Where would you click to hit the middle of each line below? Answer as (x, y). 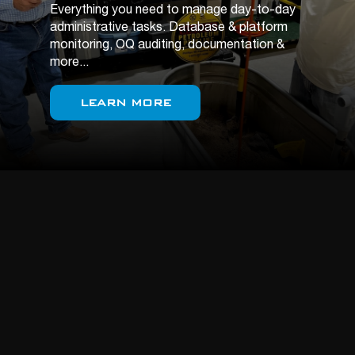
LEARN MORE (125, 102)
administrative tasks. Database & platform (169, 29)
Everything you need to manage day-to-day (173, 11)
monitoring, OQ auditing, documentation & (167, 46)
